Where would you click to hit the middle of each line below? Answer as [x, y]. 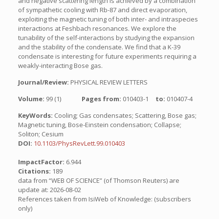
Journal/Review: [44, 82]
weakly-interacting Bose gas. [60, 66]
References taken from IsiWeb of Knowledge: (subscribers [104, 199]
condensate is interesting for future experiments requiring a [107, 56]
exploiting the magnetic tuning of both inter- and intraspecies [108, 19]
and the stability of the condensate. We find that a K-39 [99, 47]
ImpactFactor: [42, 162]
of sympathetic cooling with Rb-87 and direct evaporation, [102, 10]
